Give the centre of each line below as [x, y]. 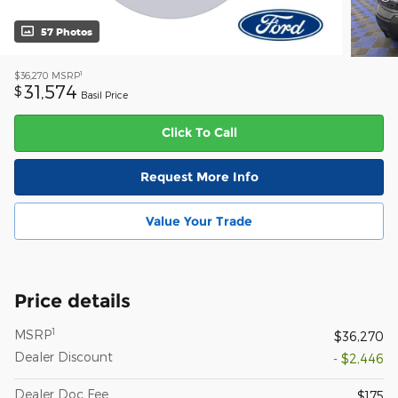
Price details [72, 300]
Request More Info [199, 177]
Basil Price [104, 95]
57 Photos [67, 32]
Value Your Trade [199, 221]
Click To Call [199, 133]
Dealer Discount [64, 356]
